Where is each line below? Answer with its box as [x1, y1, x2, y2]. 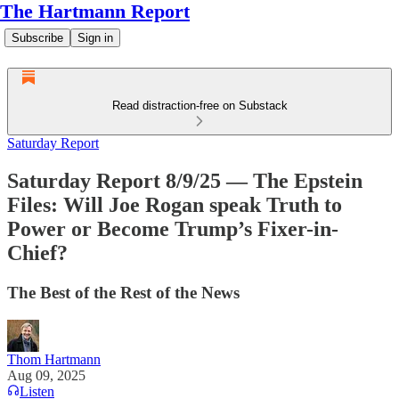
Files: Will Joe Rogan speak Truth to [7, 192, 342, 216]
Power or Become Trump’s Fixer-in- [7, 216, 338, 240]
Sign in [77, 31, 113, 45]
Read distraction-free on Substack [111, 99, 288, 112]
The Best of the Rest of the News [7, 282, 240, 302]
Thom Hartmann [7, 351, 101, 367]
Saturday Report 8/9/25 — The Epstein [7, 168, 362, 192]
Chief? [7, 240, 68, 265]
